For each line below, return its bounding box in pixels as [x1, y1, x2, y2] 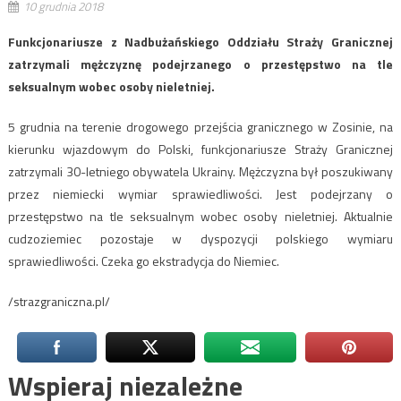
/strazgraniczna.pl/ [7, 291, 110, 311]
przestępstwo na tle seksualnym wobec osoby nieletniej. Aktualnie [7, 206, 394, 226]
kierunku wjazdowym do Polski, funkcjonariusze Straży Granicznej [7, 139, 394, 158]
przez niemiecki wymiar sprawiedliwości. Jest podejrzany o [7, 183, 394, 203]
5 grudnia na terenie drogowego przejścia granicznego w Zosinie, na [7, 116, 394, 136]
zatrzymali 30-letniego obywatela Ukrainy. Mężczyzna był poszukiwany [7, 161, 394, 181]
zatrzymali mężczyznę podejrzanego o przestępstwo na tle [7, 54, 394, 73]
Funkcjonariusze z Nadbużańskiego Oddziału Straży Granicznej [7, 31, 394, 51]
